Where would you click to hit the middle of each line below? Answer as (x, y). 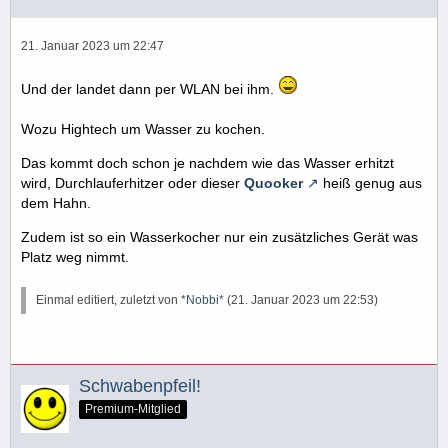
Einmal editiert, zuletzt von (108, 300)
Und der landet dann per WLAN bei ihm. (149, 88)
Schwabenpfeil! (140, 386)
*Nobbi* (202, 300)
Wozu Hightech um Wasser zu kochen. (143, 129)
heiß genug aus (370, 183)
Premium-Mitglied (133, 408)
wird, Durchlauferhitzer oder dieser (132, 183)
